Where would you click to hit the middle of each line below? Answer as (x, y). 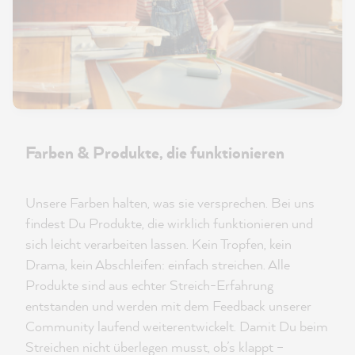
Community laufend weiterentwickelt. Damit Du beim (177, 326)
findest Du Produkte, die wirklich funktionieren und (169, 223)
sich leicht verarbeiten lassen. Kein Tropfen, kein (158, 244)
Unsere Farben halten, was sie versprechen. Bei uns (170, 203)
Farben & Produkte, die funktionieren (155, 153)
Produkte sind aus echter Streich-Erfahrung (149, 285)
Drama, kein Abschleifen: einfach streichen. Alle (158, 265)
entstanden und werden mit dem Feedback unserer (168, 306)
